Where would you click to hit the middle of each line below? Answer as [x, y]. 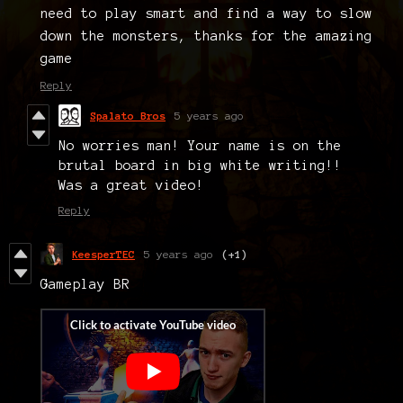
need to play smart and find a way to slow [206, 13]
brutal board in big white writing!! [200, 165]
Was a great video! [131, 185]
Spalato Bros [128, 115]
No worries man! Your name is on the [200, 145]
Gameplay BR [85, 284]
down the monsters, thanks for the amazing [206, 36]
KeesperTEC [103, 254]
